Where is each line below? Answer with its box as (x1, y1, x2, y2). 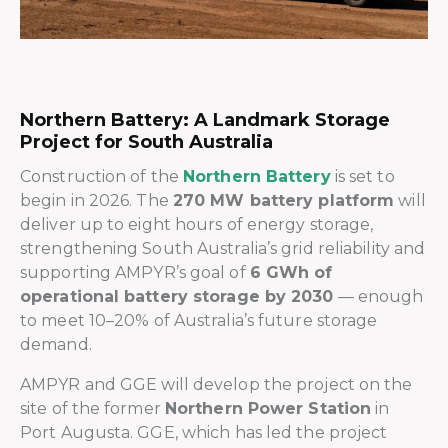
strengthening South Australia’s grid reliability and (20, 238, 426, 258)
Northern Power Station (164, 398, 372, 418)
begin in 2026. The (20, 190, 173, 210)
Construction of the (20, 166, 183, 186)
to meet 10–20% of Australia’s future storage (20, 310, 378, 330)
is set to (330, 166, 395, 186)
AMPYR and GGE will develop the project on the (20, 374, 413, 394)
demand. (20, 334, 92, 354)
